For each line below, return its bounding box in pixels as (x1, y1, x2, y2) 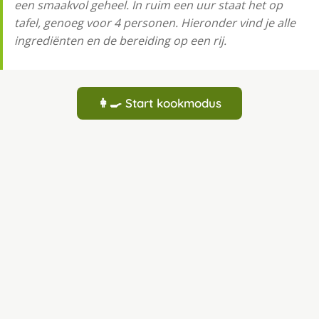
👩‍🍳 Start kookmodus (98, 95, 221, 110)
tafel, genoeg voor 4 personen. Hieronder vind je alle (14, 14, 296, 31)
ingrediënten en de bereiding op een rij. (14, 32, 226, 48)
